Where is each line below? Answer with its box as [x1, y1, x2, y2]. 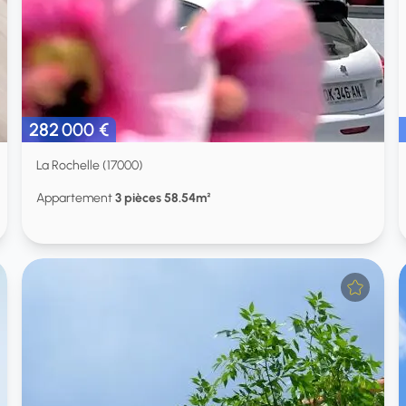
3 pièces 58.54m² [115, 190, 211, 206]
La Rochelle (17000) [36, 158, 143, 173]
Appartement [36, 190, 115, 206]
